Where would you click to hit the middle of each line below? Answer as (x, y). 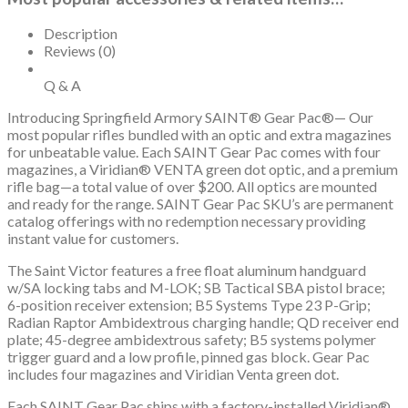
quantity (53, 137)
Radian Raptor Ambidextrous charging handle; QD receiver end (203, 322)
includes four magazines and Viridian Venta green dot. (173, 374)
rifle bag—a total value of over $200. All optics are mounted (192, 187)
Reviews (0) (80, 51)
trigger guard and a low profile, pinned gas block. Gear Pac (189, 357)
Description (81, 34)
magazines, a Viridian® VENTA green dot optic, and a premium (203, 169)
